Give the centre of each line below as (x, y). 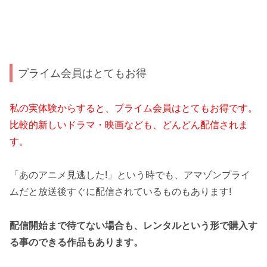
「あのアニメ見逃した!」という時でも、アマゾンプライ (130, 175)
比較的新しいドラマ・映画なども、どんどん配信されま (129, 125)
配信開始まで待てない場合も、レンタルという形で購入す (133, 226)
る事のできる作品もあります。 (76, 243)
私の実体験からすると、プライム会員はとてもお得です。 (133, 108)
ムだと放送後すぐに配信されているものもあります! (120, 192)
